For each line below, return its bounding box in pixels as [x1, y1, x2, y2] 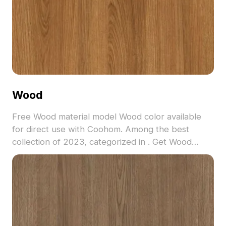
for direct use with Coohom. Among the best [12, 124, 189, 134]
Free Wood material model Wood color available [12, 111, 201, 122]
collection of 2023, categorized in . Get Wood [12, 136, 192, 147]
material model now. [12, 149, 91, 159]
